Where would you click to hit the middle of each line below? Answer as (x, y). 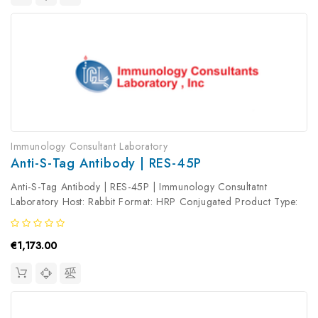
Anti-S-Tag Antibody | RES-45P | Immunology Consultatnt (139, 186)
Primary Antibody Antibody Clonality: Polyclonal (119, 216)
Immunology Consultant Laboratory (89, 146)
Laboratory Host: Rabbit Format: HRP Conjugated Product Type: (155, 201)
